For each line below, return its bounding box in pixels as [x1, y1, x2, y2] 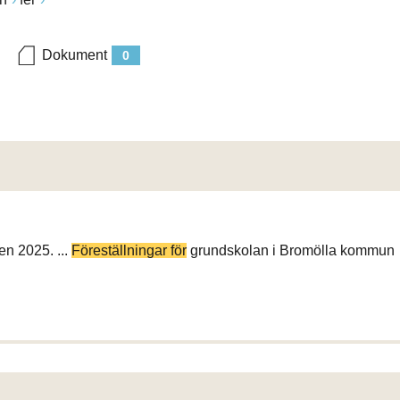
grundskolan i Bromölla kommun [187, 243, 395, 258]
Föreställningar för [71, 243, 187, 258]
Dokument [42, 47, 107, 62]
